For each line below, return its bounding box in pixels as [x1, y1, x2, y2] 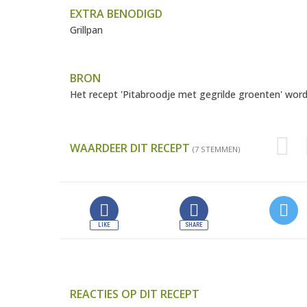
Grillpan [70, 23, 103, 37]
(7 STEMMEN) [193, 144, 240, 155]
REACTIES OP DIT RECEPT [70, 286, 199, 302]
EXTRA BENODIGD [70, 6, 162, 22]
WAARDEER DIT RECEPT [70, 140, 193, 156]
